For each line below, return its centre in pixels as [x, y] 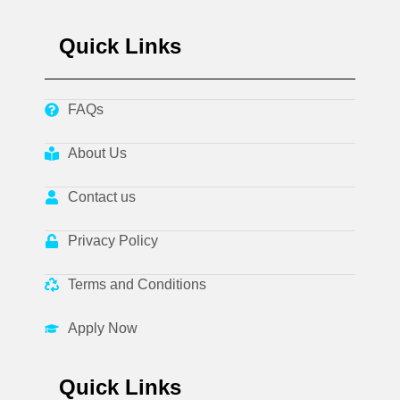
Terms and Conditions [137, 285]
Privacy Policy [113, 241]
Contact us [102, 197]
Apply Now [103, 329]
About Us [97, 154]
